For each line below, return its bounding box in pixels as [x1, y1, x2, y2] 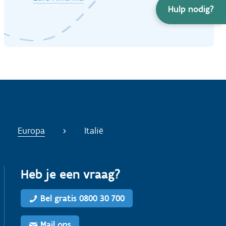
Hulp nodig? [168, 3, 214, 15]
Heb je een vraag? [21, 166, 121, 183]
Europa [18, 125, 45, 137]
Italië [82, 125, 103, 137]
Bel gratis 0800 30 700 [40, 192, 125, 204]
